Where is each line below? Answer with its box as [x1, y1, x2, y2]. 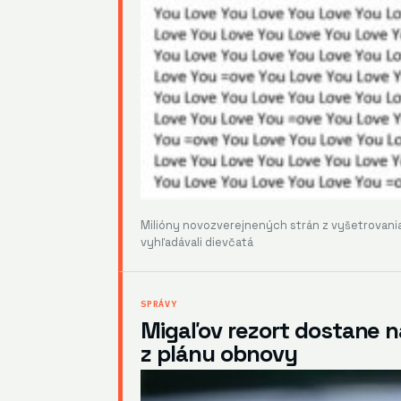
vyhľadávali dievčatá [141, 235, 253, 251]
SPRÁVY [141, 298, 177, 311]
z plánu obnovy [141, 339, 297, 369]
